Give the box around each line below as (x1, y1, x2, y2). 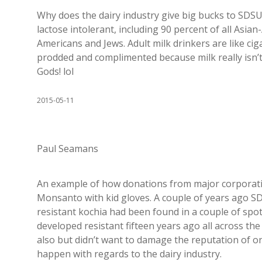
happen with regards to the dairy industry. (37, 247, 222, 260)
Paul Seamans (37, 142, 98, 155)
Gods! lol (37, 65, 74, 78)
